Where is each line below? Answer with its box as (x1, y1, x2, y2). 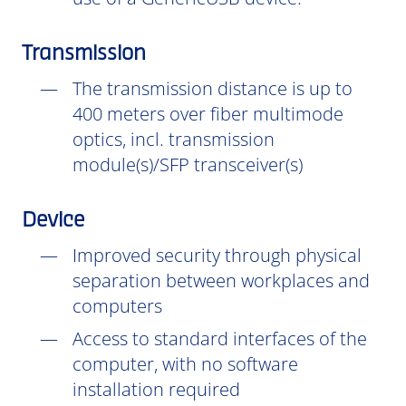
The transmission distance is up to (72, 76, 353, 101)
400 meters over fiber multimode (72, 101, 343, 126)
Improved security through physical (72, 243, 362, 267)
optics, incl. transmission (72, 127, 275, 151)
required (164, 377, 240, 401)
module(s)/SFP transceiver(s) (72, 152, 303, 177)
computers (72, 294, 162, 318)
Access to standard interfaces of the (72, 326, 367, 351)
